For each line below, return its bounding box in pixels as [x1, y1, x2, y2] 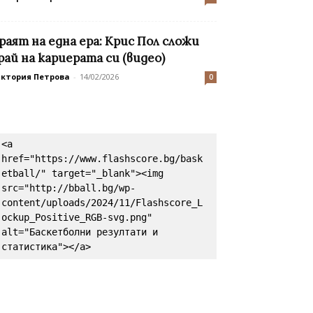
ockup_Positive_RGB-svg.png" [1, 212, 152, 224]
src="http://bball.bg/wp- [1, 182, 136, 194]
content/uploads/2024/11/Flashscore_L [1, 197, 203, 209]
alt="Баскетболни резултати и [1, 226, 158, 238]
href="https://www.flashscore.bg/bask [1, 153, 203, 165]
